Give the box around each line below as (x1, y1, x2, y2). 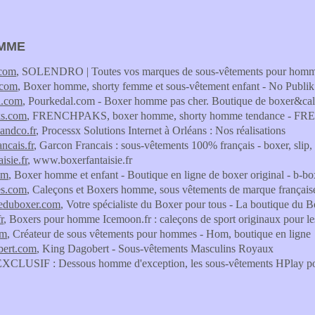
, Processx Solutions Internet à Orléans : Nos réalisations (36, 124, 285, 136)
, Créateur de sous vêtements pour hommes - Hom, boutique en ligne (7, 228, 311, 240)
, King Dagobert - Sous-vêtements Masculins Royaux (37, 243, 274, 255)
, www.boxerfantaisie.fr (27, 154, 132, 166)
